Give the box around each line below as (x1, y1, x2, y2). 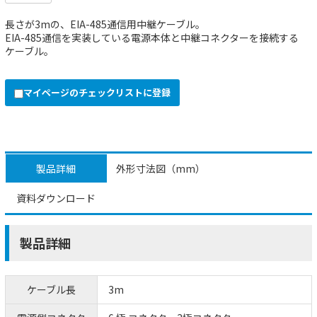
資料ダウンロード (16, 190, 96, 205)
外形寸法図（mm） (115, 161, 205, 175)
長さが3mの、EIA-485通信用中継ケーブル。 (5, 16, 205, 31)
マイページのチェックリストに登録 (23, 85, 171, 99)
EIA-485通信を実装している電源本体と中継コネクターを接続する (5, 30, 299, 45)
